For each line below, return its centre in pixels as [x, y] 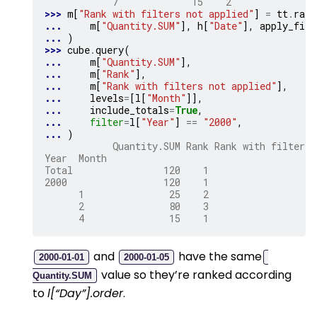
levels [107, 98]
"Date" [226, 25]
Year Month [76, 158]
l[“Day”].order [85, 293]
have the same [219, 256]
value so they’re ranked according [195, 275]
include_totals [129, 110]
